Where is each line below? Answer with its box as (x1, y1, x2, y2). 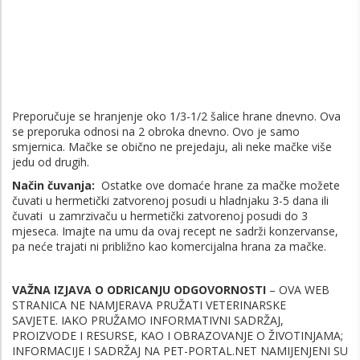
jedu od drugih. (12, 153, 89, 170)
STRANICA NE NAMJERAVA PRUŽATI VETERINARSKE (12, 297, 286, 313)
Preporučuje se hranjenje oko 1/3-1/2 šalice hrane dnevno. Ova (12, 108, 341, 124)
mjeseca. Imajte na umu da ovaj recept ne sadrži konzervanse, (12, 223, 338, 239)
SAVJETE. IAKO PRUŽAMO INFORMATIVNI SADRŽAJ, (12, 312, 284, 328)
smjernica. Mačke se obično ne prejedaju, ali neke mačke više (12, 138, 332, 154)
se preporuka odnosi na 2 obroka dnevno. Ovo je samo (12, 123, 300, 139)
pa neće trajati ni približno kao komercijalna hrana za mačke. (12, 238, 326, 254)
